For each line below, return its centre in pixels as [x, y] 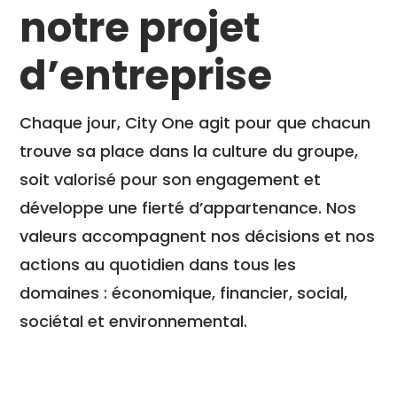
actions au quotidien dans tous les [158, 265]
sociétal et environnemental [132, 322]
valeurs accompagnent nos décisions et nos [198, 237]
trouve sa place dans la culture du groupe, [189, 152]
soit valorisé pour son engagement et [171, 180]
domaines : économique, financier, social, [184, 293]
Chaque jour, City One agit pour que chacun [195, 123]
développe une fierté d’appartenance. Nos [188, 208]
